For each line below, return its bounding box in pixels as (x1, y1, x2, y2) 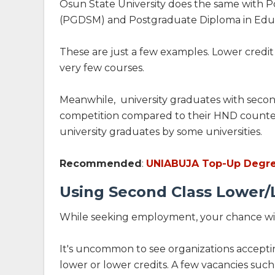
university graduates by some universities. (60, 126, 262, 137)
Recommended (60, 158, 142, 169)
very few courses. (60, 62, 144, 74)
